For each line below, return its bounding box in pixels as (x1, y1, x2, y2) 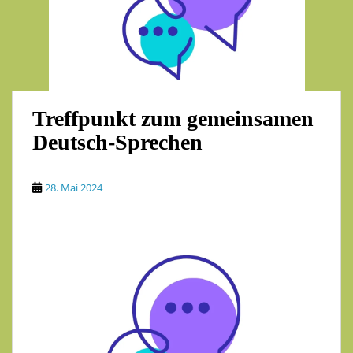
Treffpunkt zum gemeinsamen (32, 106, 314, 131)
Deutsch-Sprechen (32, 130, 203, 154)
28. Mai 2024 (45, 180, 102, 195)
